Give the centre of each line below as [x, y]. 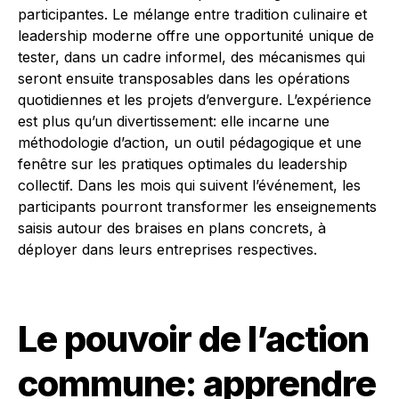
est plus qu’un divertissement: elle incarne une [174, 122]
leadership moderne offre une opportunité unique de [196, 36]
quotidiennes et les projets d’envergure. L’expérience [195, 100]
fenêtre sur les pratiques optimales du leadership [183, 164]
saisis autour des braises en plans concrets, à [172, 228]
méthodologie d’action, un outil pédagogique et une [190, 143]
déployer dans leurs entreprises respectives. [167, 250]
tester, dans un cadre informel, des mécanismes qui [191, 57]
